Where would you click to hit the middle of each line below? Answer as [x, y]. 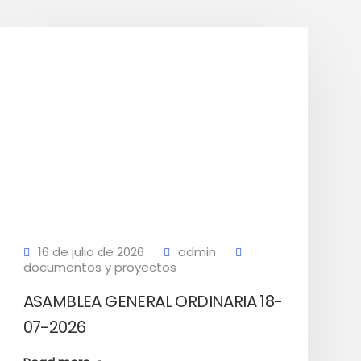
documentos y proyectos [100, 267]
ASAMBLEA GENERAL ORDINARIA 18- [153, 301]
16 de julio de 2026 [91, 252]
